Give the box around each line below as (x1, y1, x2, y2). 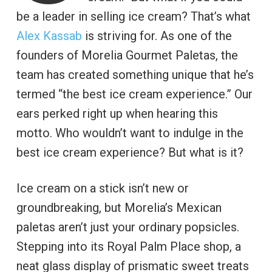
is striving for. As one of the (81, 28, 232, 43)
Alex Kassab (16, 28, 82, 43)
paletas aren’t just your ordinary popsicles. (16, 219, 239, 234)
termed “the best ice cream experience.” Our (16, 86, 253, 101)
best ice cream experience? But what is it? (16, 144, 243, 160)
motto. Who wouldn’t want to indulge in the (16, 125, 243, 140)
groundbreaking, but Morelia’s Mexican (16, 200, 222, 215)
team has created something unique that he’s (16, 67, 254, 82)
